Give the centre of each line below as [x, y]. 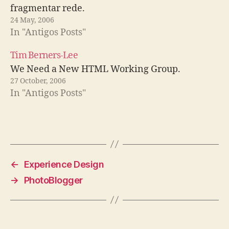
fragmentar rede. [48, 8]
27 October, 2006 [38, 81]
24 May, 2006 [32, 20]
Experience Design [64, 164]
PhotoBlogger [53, 180]
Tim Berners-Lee [44, 55]
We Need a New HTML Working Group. [95, 69]
